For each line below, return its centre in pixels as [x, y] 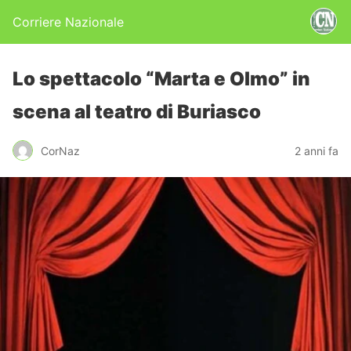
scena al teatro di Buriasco [137, 112]
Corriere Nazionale [68, 22]
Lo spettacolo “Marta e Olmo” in [161, 79]
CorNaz [60, 150]
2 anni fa [317, 150]
